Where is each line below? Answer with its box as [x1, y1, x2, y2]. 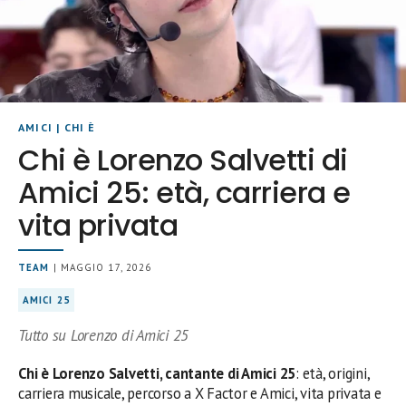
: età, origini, [295, 362, 370, 383]
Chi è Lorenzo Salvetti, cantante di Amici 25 [18, 362, 296, 383]
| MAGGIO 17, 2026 [49, 260, 152, 274]
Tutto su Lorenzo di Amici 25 [18, 324, 189, 345]
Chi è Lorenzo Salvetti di [18, 139, 348, 180]
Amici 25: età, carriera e [18, 171, 351, 213]
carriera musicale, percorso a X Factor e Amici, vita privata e [18, 382, 382, 403]
